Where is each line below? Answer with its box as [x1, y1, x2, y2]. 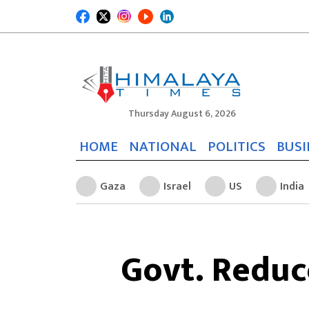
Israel [163, 177, 191, 196]
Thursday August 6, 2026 [128, 106, 236, 122]
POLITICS [208, 134, 266, 159]
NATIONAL [129, 134, 197, 159]
